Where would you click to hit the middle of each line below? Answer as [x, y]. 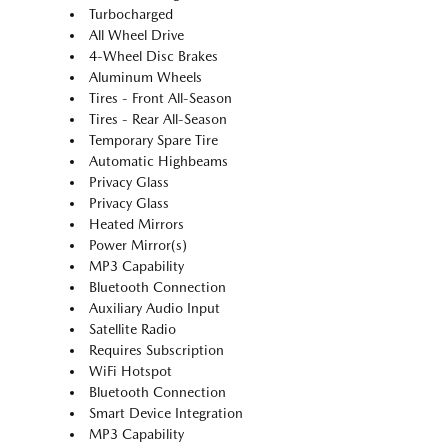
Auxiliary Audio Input [154, 308]
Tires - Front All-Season [160, 98]
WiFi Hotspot [130, 371]
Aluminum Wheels [145, 77]
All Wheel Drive [136, 35]
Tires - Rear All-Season [158, 119]
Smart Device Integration [166, 413]
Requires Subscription [156, 350]
